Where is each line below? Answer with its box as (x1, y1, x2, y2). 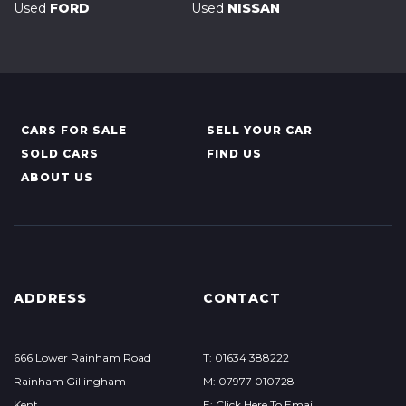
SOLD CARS (21, 147, 99, 160)
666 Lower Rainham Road (14, 351, 150, 364)
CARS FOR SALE (21, 123, 127, 137)
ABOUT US (21, 170, 93, 184)
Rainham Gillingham (14, 374, 126, 388)
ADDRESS (14, 290, 87, 306)
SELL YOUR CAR (206, 123, 313, 137)
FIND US (206, 147, 262, 160)
